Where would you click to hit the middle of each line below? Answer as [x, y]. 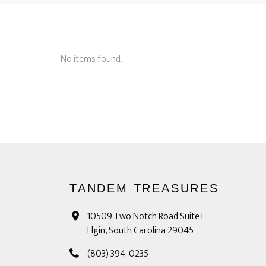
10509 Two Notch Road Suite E [146, 216]
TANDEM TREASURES [144, 188]
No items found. [91, 59]
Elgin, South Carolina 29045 [140, 231]
